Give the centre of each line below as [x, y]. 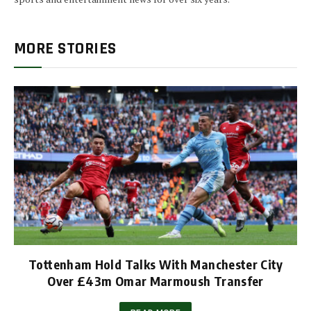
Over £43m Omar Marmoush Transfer [155, 281]
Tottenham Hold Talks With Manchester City [155, 264]
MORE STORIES [65, 48]
